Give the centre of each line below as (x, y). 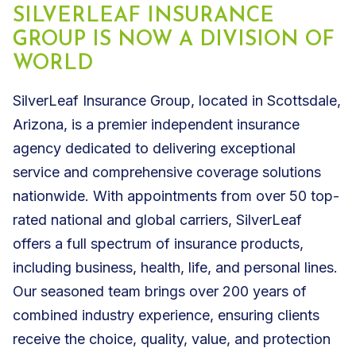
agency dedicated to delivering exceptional (154, 148)
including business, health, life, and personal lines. (175, 267)
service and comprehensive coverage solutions (167, 172)
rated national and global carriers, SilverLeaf (157, 219)
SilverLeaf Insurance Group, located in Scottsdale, (177, 100)
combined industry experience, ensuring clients (166, 315)
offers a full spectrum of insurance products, (158, 243)
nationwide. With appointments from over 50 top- (176, 195)
